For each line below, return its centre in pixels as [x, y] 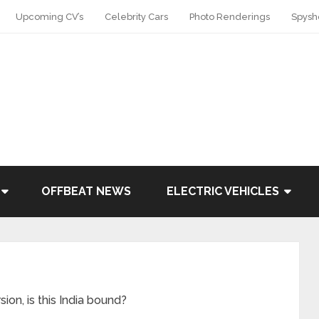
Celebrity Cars [136, 17]
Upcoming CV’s [49, 17]
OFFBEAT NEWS [86, 191]
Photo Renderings [230, 17]
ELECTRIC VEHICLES [223, 191]
